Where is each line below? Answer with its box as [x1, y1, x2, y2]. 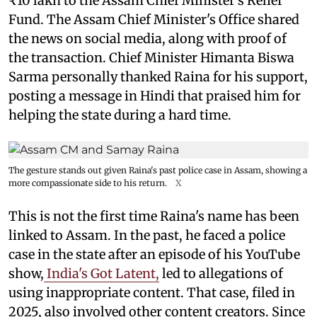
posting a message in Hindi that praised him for [8, 87, 301, 104]
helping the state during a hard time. [8, 106, 231, 123]
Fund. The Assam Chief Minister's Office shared [8, 11, 299, 28]
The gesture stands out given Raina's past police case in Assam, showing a [8, 164, 307, 175]
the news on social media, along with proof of [8, 30, 287, 47]
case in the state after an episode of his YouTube [8, 246, 300, 263]
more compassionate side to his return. [8, 177, 167, 188]
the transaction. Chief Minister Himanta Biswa [8, 49, 294, 66]
